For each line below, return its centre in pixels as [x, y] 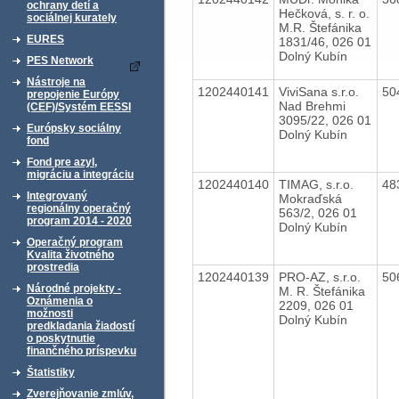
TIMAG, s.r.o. [316, 184]
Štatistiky [51, 372]
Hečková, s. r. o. [324, 13]
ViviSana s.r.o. [318, 91]
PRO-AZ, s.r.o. [319, 277]
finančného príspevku [81, 351]
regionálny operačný [79, 208]
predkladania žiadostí [81, 326]
